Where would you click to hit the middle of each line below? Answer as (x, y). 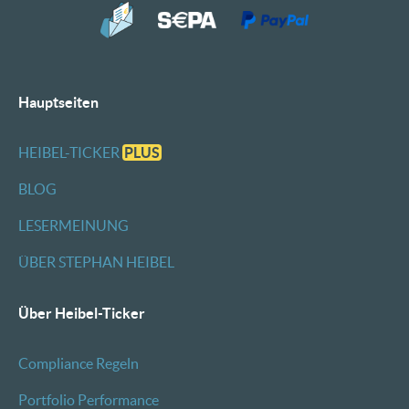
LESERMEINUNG (73, 225)
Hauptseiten (58, 102)
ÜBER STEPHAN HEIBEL (96, 262)
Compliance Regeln (79, 363)
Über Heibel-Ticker (82, 313)
